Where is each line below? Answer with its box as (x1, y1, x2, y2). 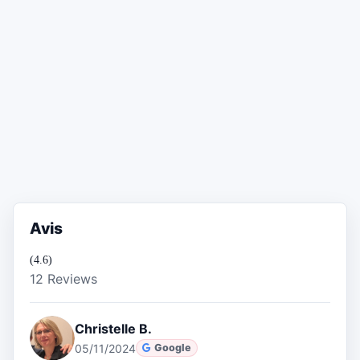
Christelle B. (75, 320, 152, 337)
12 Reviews (30, 270, 97, 287)
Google (154, 342, 192, 354)
